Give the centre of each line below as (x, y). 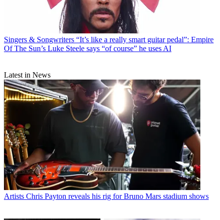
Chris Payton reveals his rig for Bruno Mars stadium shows (117, 196)
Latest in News (27, 75)
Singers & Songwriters (39, 40)
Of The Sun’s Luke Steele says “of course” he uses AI (88, 49)
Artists (14, 196)
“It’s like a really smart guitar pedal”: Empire (145, 40)
